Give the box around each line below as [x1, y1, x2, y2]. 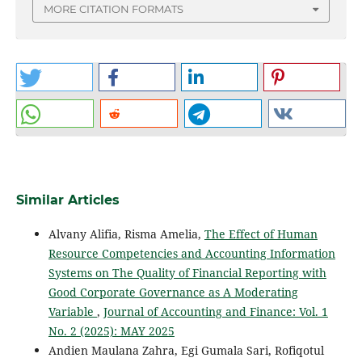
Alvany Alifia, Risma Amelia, [48, 226, 204, 242]
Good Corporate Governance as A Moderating [48, 284, 298, 301]
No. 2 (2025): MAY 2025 [48, 323, 175, 339]
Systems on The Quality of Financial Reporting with [48, 265, 326, 281]
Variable [48, 304, 97, 320]
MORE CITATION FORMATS [44, 2, 183, 15]
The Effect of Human [204, 226, 318, 242]
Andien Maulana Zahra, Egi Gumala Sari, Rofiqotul [48, 343, 324, 359]
